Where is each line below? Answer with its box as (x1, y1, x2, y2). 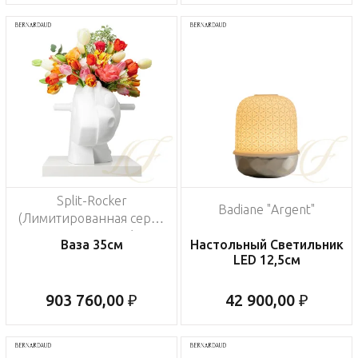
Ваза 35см (60, 237, 123, 253)
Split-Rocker (56, 193, 127, 209)
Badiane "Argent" (218, 202, 315, 217)
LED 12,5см (233, 253, 300, 268)
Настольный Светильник (189, 237, 344, 253)
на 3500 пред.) (48, 229, 135, 244)
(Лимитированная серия (18, 211, 165, 226)
